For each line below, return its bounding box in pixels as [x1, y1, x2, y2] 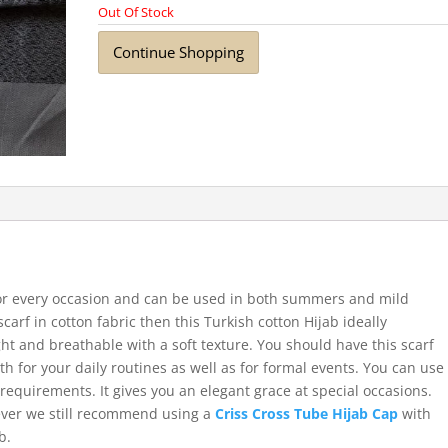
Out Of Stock [98, 2, 175, 21]
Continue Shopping [113, 42, 245, 63]
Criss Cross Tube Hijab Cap [215, 403, 399, 423]
